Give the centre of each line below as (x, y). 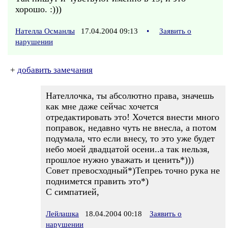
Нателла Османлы (45, 31)
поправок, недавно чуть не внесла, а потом (131, 128)
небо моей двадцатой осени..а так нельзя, (128, 149)
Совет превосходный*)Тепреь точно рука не (133, 170)
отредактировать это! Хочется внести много (133, 117)
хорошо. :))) (38, 9)
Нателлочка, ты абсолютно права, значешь (130, 96)
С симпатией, (73, 192)
